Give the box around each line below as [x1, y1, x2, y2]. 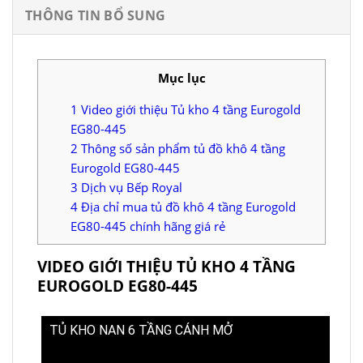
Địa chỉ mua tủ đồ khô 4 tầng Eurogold [78, 198, 296, 215]
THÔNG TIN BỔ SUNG [25, 6, 166, 24]
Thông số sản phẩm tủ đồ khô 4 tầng [78, 139, 285, 156]
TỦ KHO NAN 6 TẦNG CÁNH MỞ [49, 322, 233, 338]
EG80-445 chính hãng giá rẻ [70, 217, 225, 234]
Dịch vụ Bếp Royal [78, 178, 182, 195]
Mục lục [157, 69, 206, 86]
